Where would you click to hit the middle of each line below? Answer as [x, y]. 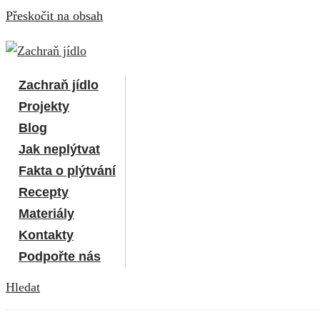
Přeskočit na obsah [54, 16]
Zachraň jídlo [59, 85]
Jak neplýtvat [59, 149]
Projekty [44, 106]
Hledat [23, 287]
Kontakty [46, 235]
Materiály [46, 214]
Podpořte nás [60, 256]
